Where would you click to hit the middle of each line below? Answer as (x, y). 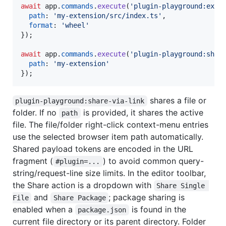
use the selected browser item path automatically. (108, 137)
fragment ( (33, 161)
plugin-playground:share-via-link (80, 101)
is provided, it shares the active (143, 113)
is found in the (159, 210)
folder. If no (36, 113)
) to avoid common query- (153, 161)
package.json (102, 210)
